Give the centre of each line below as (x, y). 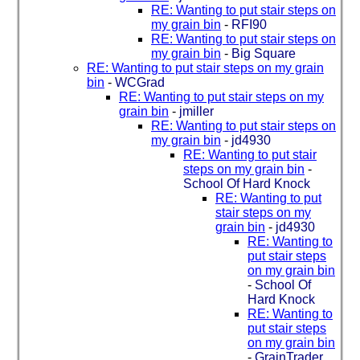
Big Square (264, 53)
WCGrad (140, 82)
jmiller (196, 111)
